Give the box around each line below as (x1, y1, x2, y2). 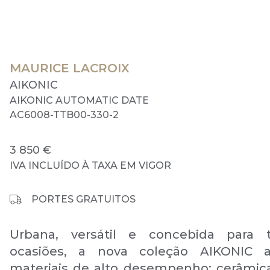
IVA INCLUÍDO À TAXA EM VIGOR (10, 160, 171, 171)
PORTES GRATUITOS (31, 193, 136, 205)
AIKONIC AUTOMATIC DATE (10, 95, 149, 106)
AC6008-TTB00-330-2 (10, 109, 119, 121)
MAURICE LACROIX (10, 61, 130, 75)
